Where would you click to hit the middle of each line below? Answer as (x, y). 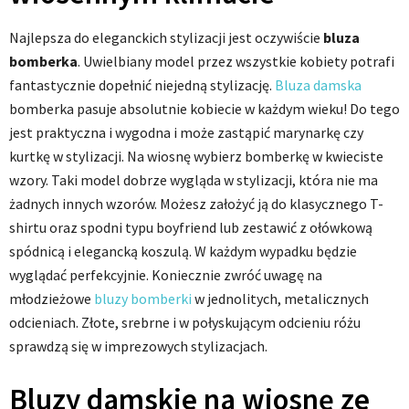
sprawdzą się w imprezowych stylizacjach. (138, 346)
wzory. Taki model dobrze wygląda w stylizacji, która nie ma (194, 180)
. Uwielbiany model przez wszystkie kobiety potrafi (236, 62)
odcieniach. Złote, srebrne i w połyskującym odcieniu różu (185, 323)
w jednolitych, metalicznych (280, 299)
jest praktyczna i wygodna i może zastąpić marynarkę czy (186, 133)
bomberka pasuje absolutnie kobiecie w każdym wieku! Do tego (204, 109)
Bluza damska (318, 85)
